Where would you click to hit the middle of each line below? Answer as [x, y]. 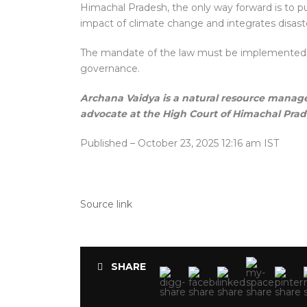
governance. [110, 69]
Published [105, 143]
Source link [106, 204]
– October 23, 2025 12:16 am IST [205, 143]
